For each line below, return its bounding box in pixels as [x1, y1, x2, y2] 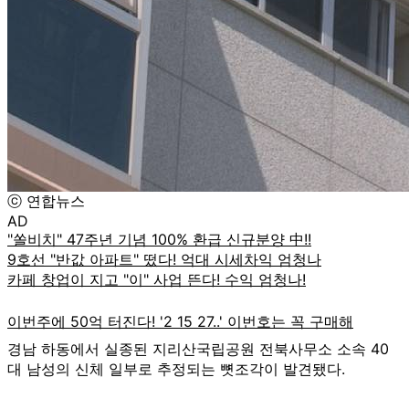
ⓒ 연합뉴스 [7, 191, 85, 210]
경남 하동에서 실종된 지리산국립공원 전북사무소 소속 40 [7, 339, 389, 358]
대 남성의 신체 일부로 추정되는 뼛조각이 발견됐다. [7, 359, 345, 378]
